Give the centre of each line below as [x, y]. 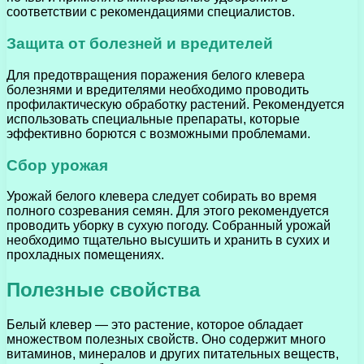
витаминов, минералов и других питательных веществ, [173, 354]
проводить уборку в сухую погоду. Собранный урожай [169, 226]
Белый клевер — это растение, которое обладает [155, 325]
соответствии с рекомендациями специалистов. [151, 12]
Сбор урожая [57, 165]
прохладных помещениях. [85, 255]
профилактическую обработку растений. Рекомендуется [175, 104]
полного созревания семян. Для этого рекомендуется [168, 211]
